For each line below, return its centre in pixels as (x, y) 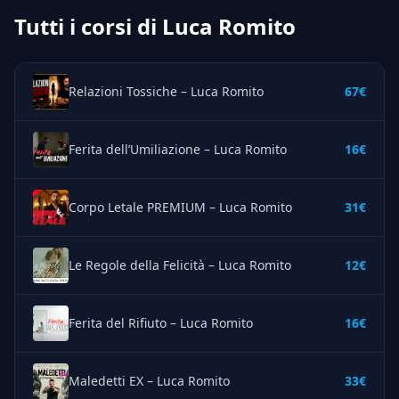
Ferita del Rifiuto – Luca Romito (161, 323)
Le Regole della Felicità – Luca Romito (180, 265)
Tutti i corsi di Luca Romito (155, 27)
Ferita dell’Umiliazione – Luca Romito (178, 150)
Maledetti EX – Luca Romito (149, 381)
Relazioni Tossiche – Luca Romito (166, 92)
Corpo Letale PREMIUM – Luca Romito (180, 208)
